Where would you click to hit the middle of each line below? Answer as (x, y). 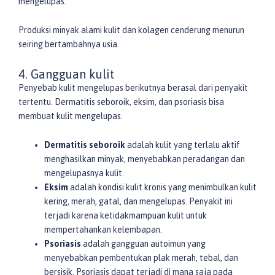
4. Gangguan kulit (66, 74)
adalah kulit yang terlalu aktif (183, 145)
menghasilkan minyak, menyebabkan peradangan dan (145, 159)
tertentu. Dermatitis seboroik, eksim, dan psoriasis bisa (121, 102)
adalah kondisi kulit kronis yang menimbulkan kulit (162, 188)
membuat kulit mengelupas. (71, 116)
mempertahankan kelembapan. (103, 230)
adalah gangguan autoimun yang (143, 244)
